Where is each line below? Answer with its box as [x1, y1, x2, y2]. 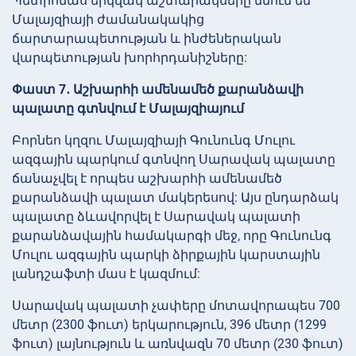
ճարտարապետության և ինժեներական [12, 30, 281, 46]
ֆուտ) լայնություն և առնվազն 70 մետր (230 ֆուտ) [12, 335, 343, 351]
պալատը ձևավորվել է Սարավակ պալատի [12, 208, 300, 224]
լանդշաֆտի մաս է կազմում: [12, 265, 200, 281]
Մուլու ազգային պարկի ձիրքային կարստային [12, 246, 320, 262]
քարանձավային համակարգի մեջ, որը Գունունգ [12, 227, 331, 243]
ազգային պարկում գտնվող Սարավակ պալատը [12, 151, 335, 167]
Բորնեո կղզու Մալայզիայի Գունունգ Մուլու [12, 132, 295, 148]
